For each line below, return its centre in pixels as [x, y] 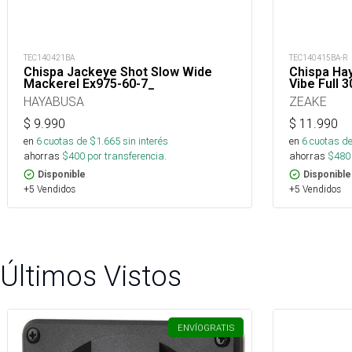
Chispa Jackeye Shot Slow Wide [118, 72]
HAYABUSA [54, 101]
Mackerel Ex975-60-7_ [89, 84]
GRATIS [219, 328]
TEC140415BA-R [319, 58]
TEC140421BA [49, 58]
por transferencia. [126, 156]
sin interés [145, 141]
